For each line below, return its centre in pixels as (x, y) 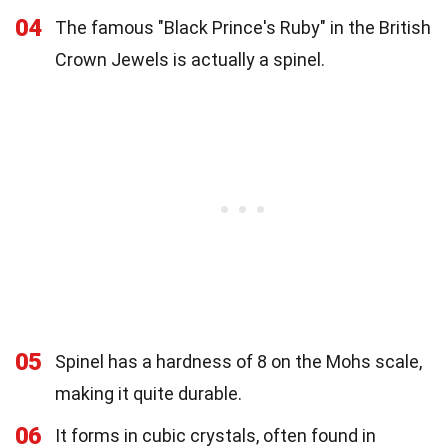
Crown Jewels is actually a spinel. (190, 59)
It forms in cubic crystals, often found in (215, 435)
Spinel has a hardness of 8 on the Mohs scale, (238, 361)
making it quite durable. (148, 393)
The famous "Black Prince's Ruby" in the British (243, 27)
